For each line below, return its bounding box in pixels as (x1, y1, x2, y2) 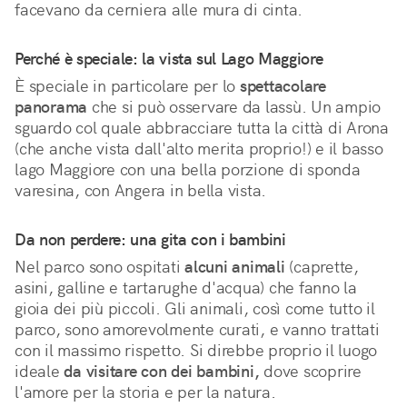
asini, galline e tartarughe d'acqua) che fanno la (15, 277, 357, 299)
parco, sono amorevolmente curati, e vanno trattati (15, 319, 380, 341)
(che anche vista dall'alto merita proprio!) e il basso (15, 138, 383, 160)
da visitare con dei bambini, (64, 361, 260, 382)
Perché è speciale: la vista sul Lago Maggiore (15, 48, 323, 70)
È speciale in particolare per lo (15, 75, 240, 97)
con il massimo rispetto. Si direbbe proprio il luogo (15, 340, 377, 362)
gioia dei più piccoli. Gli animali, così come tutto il (15, 298, 375, 320)
